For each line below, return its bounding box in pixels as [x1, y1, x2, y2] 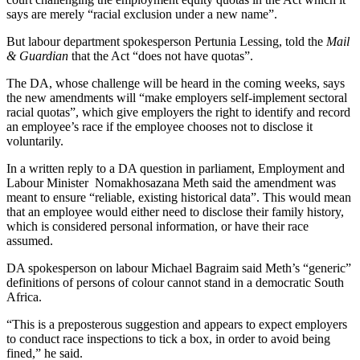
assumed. [6, 234, 56, 248]
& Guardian [6, 49, 68, 63]
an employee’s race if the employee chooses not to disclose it [6, 120, 313, 134]
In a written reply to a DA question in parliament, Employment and [6, 162, 345, 176]
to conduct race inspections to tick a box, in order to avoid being [6, 332, 330, 346]
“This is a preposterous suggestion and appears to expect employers [6, 317, 347, 332]
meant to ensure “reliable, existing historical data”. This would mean [6, 190, 351, 205]
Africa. [6, 290, 45, 305]
